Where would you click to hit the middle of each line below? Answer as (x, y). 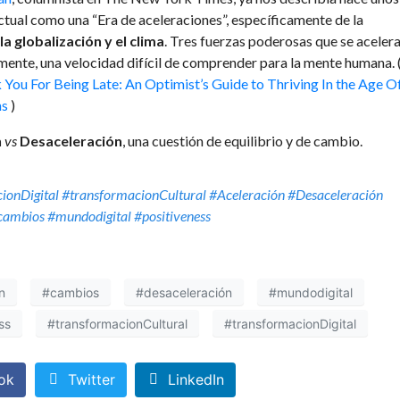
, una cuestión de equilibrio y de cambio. (242, 141)
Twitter (91, 380)
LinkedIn (196, 380)
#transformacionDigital (290, 323)
